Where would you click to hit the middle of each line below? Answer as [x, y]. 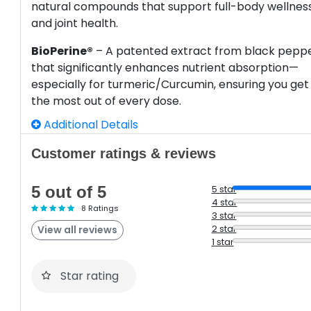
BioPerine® [62, 51]
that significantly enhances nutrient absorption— [165, 68]
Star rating [90, 276]
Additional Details [90, 125]
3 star [224, 216]
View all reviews [78, 230]
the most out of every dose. [107, 101]
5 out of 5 [69, 192]
